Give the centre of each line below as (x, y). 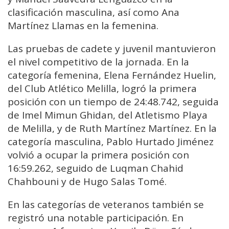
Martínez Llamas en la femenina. (83, 26)
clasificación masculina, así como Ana (94, 13)
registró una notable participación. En (96, 218)
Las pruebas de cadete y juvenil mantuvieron (112, 49)
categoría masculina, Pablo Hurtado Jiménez (111, 142)
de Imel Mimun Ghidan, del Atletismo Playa (108, 115)
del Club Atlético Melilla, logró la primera (102, 89)
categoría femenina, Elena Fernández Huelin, (112, 75)
